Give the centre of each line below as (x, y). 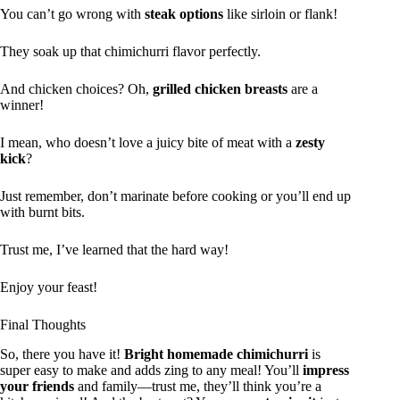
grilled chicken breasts (220, 89)
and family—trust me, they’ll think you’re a (198, 387)
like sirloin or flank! (280, 14)
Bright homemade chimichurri (216, 354)
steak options (184, 14)
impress (326, 371)
